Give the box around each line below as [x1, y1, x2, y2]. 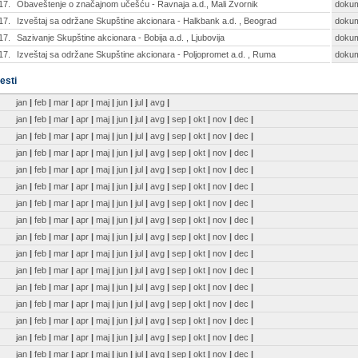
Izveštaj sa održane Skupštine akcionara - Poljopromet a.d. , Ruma [17, 50, 276, 59]
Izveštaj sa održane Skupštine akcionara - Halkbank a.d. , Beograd [17, 16, 276, 26]
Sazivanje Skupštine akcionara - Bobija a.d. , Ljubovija [17, 33, 225, 42]
